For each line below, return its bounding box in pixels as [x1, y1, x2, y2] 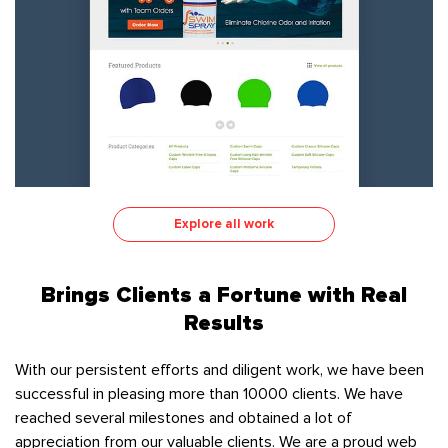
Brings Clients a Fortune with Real [41, 284, 407, 307]
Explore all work [174, 215, 274, 232]
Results [184, 312, 264, 335]
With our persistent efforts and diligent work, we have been [15, 359, 424, 380]
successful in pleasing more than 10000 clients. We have [15, 383, 403, 404]
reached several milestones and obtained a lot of [15, 407, 352, 428]
